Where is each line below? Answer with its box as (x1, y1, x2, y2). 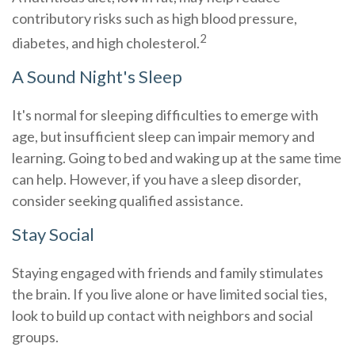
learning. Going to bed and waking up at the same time (12, 149, 342, 166)
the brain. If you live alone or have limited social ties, (12, 285, 327, 303)
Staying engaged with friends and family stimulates (12, 264, 323, 281)
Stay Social (12, 223, 94, 245)
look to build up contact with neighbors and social (12, 307, 313, 324)
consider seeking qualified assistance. (12, 192, 243, 209)
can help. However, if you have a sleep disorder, (12, 170, 301, 188)
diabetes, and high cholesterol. (12, 34, 200, 52)
